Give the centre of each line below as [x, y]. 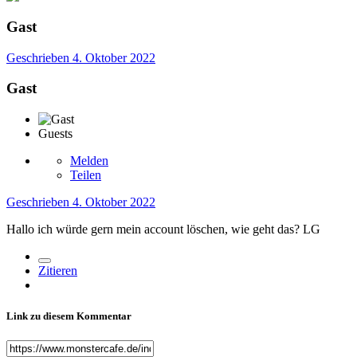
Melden [89, 161]
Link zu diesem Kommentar [69, 316]
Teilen [86, 175]
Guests [55, 134]
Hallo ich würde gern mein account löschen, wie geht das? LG [163, 229]
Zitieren [58, 271]
